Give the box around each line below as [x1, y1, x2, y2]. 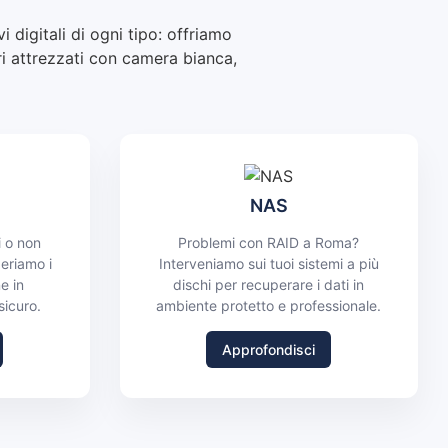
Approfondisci [222, 340, 316, 358]
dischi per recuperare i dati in [173, 276, 365, 294]
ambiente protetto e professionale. [156, 297, 382, 315]
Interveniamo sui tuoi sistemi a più [158, 255, 379, 273]
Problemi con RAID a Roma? [178, 234, 360, 252]
